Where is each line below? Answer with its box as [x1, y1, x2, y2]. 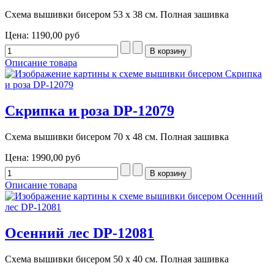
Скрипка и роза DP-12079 [5, 102, 174, 119]
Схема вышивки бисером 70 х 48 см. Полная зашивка [5, 131, 229, 142]
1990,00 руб [31, 152, 80, 163]
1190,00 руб [31, 29, 80, 40]
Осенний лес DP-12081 [5, 224, 154, 241]
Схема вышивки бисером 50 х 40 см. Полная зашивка [5, 253, 229, 264]
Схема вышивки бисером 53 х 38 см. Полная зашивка [5, 9, 229, 20]
